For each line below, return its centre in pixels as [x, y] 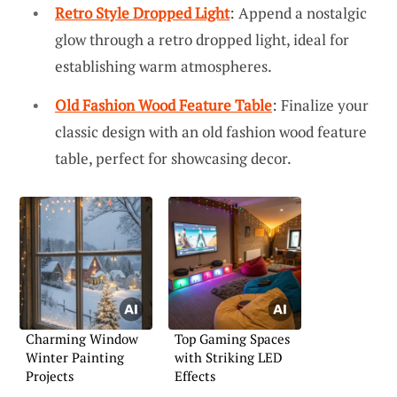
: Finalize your [320, 105]
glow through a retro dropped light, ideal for [202, 40]
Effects [195, 375]
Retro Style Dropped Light [142, 13]
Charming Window [82, 338]
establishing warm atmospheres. [163, 66]
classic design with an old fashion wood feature [211, 131]
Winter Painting [75, 357]
